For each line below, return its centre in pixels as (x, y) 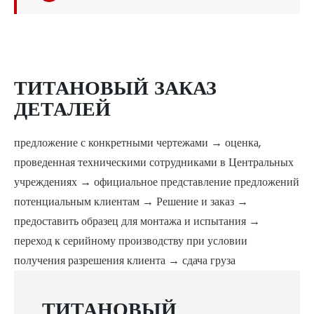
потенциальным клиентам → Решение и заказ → (131, 201)
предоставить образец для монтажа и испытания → (137, 221)
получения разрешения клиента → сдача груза (125, 260)
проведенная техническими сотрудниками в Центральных (154, 162)
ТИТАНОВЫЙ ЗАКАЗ (115, 87)
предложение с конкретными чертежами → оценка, (137, 142)
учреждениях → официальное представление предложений (157, 182)
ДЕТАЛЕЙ (62, 108)
